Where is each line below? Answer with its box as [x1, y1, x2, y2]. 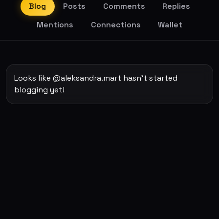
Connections [90, 20, 141, 30]
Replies [162, 1, 190, 11]
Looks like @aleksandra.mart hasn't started [14, 72, 177, 83]
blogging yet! [14, 84, 65, 95]
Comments [103, 1, 145, 11]
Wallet [157, 20, 182, 30]
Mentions [37, 20, 74, 30]
